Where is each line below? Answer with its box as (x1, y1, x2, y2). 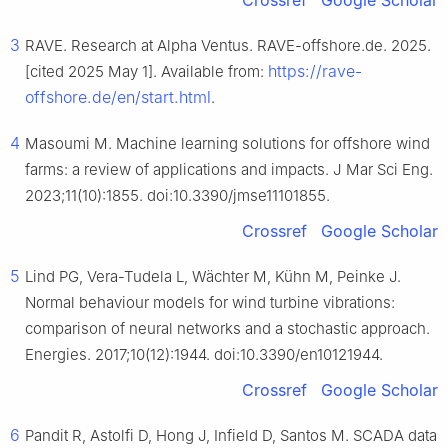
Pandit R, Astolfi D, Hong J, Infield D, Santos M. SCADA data (25, 425, 437, 445)
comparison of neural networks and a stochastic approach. (25, 318, 430, 338)
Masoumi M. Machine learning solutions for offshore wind (25, 133, 430, 153)
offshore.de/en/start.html (25, 86, 211, 107)
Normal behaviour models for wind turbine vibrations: (25, 292, 395, 312)
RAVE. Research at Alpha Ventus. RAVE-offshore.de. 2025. (25, 35, 431, 55)
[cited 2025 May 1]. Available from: (25, 61, 268, 81)
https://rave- (268, 60, 362, 81)
